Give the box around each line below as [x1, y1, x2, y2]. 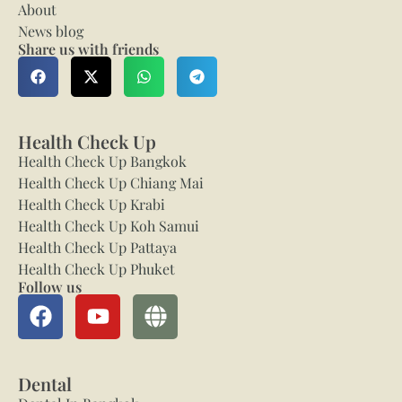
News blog [18, 21, 83, 40]
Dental [18, 371, 72, 396]
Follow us [18, 276, 82, 296]
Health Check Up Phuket [18, 258, 175, 278]
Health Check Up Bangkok [18, 151, 187, 170]
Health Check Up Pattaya [18, 237, 177, 257]
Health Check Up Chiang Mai [18, 172, 204, 192]
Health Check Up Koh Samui [18, 215, 199, 235]
